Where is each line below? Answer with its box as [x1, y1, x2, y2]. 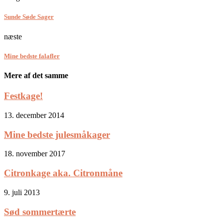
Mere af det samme [4, 71, 68, 80]
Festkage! [4, 91, 43, 102]
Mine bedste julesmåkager [4, 129, 110, 140]
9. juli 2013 [4, 188, 40, 197]
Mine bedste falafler [4, 52, 60, 60]
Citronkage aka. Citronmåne [4, 168, 122, 179]
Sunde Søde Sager [4, 13, 54, 21]
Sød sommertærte [4, 206, 76, 217]
